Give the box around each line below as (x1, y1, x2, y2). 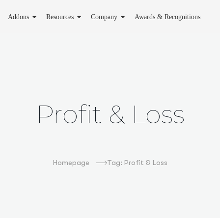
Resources (46, 13, 74, 21)
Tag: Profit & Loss (107, 158, 167, 167)
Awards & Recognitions (135, 13, 201, 21)
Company (91, 13, 118, 21)
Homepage (53, 158, 89, 167)
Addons (8, 13, 29, 21)
